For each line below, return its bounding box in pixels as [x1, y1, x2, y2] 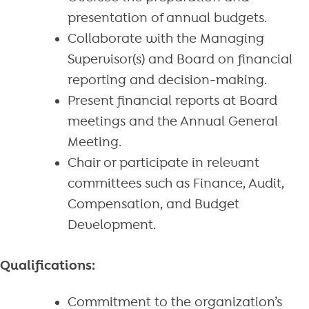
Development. [67, 217, 156, 232]
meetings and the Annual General [67, 113, 278, 129]
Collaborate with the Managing [67, 30, 264, 46]
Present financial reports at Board [67, 92, 277, 108]
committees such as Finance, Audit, [67, 175, 284, 191]
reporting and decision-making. [67, 72, 267, 88]
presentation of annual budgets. [67, 10, 267, 26]
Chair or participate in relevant [67, 154, 259, 170]
